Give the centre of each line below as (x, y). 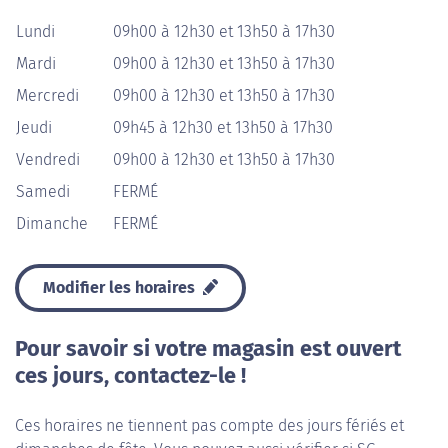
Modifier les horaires (121, 287)
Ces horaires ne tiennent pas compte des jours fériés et (209, 425)
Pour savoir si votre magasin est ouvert (208, 349)
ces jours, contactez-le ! (130, 376)
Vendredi (48, 159)
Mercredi (47, 95)
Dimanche (52, 223)
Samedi (43, 191)
